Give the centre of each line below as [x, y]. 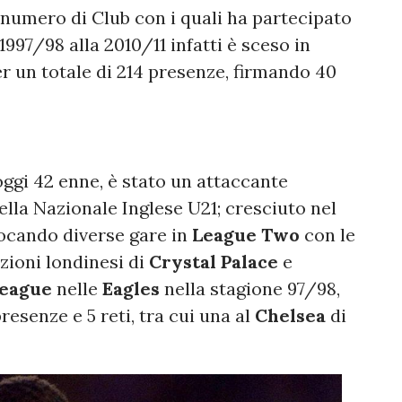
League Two [246, 234]
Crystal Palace [214, 261]
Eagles [131, 288]
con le [328, 234]
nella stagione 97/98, [250, 288]
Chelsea [290, 315]
